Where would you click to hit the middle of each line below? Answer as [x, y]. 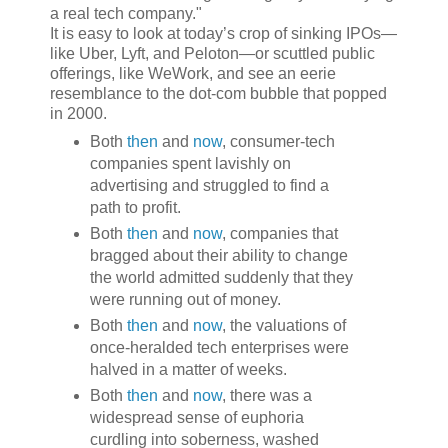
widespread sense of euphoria [196, 418]
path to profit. [135, 208]
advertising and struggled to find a [209, 186]
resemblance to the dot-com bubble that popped [218, 93]
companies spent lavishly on [190, 164]
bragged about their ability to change [218, 256]
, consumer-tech [278, 142]
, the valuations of [283, 326]
